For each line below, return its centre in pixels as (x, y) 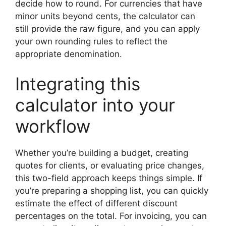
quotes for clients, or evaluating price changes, (110, 165)
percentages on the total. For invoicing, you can (111, 216)
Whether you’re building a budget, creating (102, 153)
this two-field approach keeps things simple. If (109, 178)
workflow (53, 126)
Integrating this (78, 84)
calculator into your (95, 105)
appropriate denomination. (69, 54)
